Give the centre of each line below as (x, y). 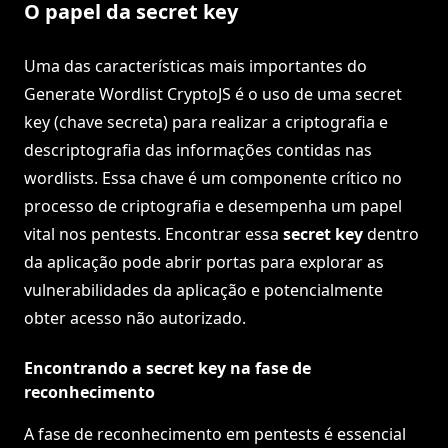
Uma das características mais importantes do (195, 66)
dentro (391, 234)
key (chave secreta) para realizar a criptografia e (206, 122)
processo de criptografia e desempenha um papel (213, 206)
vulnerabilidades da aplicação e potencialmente (203, 290)
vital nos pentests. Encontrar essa (153, 234)
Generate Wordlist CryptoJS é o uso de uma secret (213, 94)
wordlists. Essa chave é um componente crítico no (213, 178)
